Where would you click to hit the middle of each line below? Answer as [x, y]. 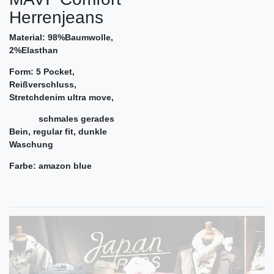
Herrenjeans [56, 18]
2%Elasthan [34, 50]
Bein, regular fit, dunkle [58, 132]
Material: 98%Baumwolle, [61, 38]
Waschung [31, 145]
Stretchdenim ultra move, [61, 98]
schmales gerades [62, 119]
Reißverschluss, [43, 85]
